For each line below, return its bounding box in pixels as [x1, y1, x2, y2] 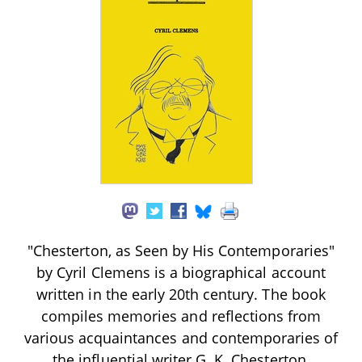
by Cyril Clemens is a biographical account [36, 262, 326, 282]
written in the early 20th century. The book [36, 284, 326, 304]
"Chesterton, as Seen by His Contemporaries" [27, 240, 335, 260]
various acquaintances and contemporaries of [23, 327, 339, 347]
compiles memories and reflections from [40, 305, 322, 326]
